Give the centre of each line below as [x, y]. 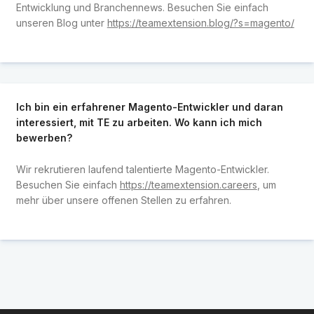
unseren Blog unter [61, 22]
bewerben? [44, 138]
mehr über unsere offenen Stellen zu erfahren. [123, 200]
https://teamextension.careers [188, 184]
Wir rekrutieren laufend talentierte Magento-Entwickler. [142, 169]
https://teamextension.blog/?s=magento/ [200, 22]
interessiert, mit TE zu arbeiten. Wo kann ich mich [139, 123]
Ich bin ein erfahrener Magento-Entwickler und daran [149, 107]
